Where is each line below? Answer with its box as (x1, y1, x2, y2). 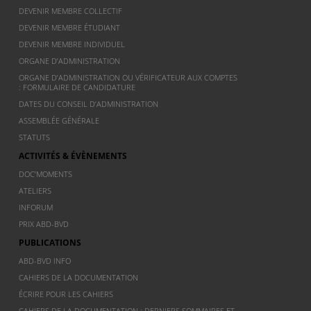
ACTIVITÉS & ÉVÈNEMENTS (19, 150, 128, 162)
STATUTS (19, 132, 51, 142)
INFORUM (19, 202, 53, 212)
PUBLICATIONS (19, 237, 82, 249)
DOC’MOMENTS (19, 169, 73, 179)
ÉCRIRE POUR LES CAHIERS (19, 289, 114, 299)
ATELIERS (19, 185, 52, 196)
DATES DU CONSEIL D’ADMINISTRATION (19, 99, 159, 109)
